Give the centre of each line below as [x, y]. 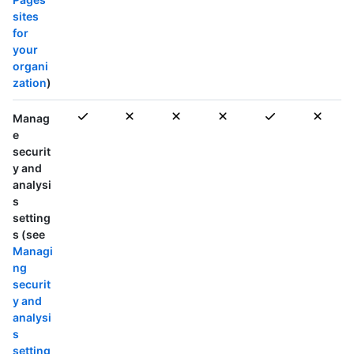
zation [30, 83]
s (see [29, 235]
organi [30, 66]
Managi [33, 251]
